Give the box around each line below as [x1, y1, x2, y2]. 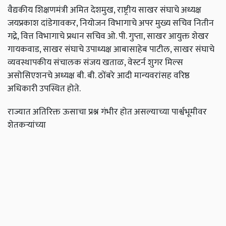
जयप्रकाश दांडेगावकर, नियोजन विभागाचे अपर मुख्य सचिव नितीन [8, 16, 214, 31]
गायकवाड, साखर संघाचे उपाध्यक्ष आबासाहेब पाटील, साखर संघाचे [8, 42, 214, 57]
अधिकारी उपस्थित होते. [8, 81, 81, 96]
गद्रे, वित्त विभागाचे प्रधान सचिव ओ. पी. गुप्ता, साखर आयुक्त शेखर [8, 29, 209, 44]
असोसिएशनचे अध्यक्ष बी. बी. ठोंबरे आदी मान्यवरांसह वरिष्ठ [8, 68, 190, 83]
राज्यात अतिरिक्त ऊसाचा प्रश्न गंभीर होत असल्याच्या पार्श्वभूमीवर [8, 104, 207, 120]
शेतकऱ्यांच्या [8, 118, 48, 133]
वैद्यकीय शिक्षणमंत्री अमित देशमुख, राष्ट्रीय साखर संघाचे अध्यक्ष [8, 3, 201, 18]
